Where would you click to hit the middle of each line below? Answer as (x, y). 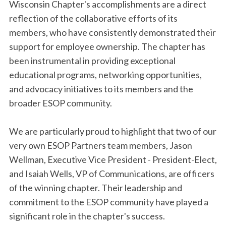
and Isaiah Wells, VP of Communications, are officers (112, 174)
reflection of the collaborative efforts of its (93, 18)
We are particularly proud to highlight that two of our (113, 131)
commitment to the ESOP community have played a (109, 202)
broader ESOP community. (61, 103)
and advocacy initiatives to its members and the (101, 89)
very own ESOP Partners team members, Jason (101, 145)
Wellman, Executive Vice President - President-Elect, (113, 159)
